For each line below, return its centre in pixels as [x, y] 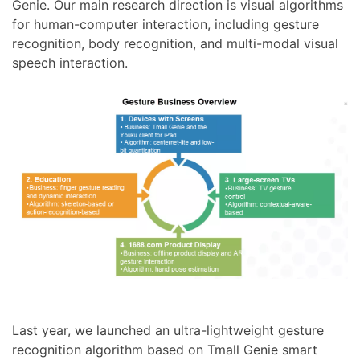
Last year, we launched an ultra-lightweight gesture [168, 330]
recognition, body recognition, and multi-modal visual [175, 44]
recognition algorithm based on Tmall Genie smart [165, 349]
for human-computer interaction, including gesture [166, 25]
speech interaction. [70, 63]
